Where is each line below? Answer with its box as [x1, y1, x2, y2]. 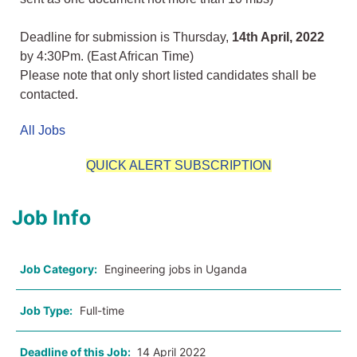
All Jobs [20, 124, 65, 138]
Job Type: [20, 304, 73, 318]
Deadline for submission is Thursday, [20, 30, 232, 45]
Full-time [80, 304, 124, 318]
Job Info [12, 206, 91, 230]
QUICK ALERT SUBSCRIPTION [85, 159, 272, 173]
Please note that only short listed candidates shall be [20, 69, 316, 83]
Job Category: [20, 262, 97, 277]
